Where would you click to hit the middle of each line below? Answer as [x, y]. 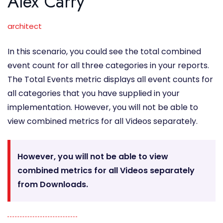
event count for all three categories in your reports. [108, 66]
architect [25, 26]
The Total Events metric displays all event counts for [110, 80]
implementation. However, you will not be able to [103, 108]
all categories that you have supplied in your [94, 94]
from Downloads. [53, 185]
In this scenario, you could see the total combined [104, 52]
